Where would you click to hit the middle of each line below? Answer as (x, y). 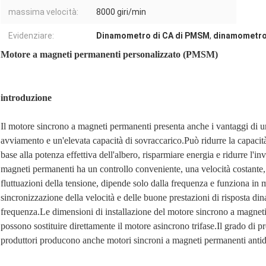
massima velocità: (43, 12)
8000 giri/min (121, 12)
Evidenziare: (31, 36)
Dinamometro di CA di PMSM (153, 36)
